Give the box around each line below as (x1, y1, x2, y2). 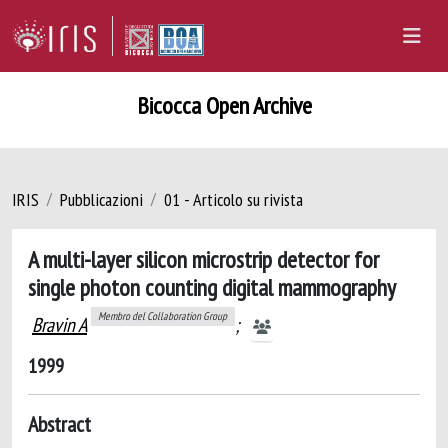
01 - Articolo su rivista (164, 188, 303, 211)
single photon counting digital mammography (28, 272, 396, 302)
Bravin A (32, 312, 87, 338)
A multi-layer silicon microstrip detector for (28, 244, 379, 274)
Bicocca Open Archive (136, 90, 312, 121)
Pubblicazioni (60, 188, 143, 211)
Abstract (28, 410, 91, 438)
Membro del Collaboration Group (98, 309, 228, 324)
